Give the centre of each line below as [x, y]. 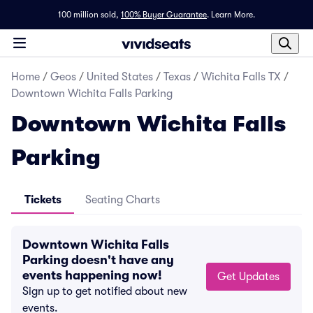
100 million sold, [88, 15]
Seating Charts [123, 200]
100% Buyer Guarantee [164, 15]
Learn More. [233, 15]
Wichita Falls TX [241, 77]
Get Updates [259, 277]
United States [120, 77]
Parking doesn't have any [98, 260]
